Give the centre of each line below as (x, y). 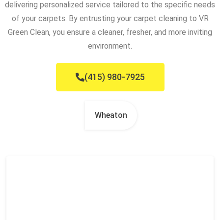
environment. (110, 46)
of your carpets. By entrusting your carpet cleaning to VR (110, 19)
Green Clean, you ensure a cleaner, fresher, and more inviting (110, 32)
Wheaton (111, 115)
